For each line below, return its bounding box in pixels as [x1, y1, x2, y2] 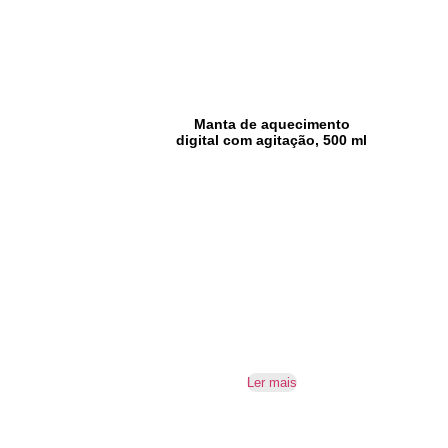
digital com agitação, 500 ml [176, 131, 368, 148]
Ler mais [246, 374, 297, 390]
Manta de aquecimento [193, 115, 350, 132]
